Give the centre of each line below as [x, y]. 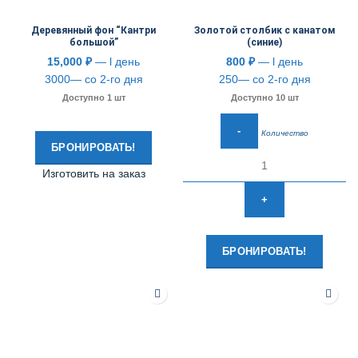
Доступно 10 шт [265, 97]
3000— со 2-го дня [93, 79]
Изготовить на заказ [93, 173]
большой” [93, 42]
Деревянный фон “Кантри [93, 30]
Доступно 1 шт [93, 97]
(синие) [265, 42]
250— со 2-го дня [265, 79]
